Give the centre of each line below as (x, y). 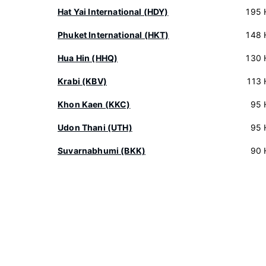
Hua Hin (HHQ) (88, 58)
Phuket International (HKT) (113, 35)
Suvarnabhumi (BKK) (102, 151)
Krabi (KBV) (82, 81)
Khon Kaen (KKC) (94, 104)
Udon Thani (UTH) (95, 127)
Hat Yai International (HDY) (113, 12)
